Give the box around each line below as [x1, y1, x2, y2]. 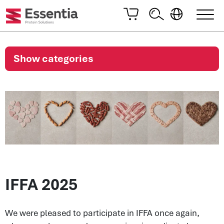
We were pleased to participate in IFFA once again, [5, 207, 199, 218]
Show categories [13, 52, 93, 65]
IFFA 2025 [5, 173, 77, 194]
